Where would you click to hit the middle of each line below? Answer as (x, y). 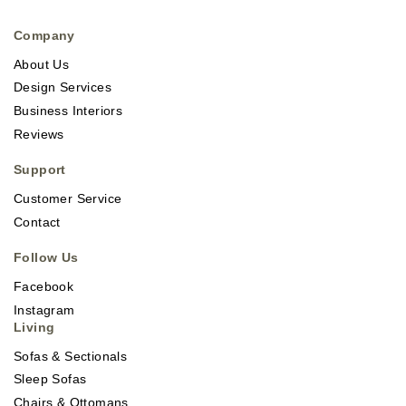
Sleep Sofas (50, 379)
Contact (37, 222)
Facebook (44, 286)
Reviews (39, 135)
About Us (42, 64)
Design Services (63, 87)
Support (40, 170)
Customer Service (68, 199)
